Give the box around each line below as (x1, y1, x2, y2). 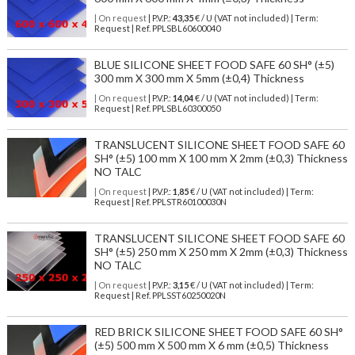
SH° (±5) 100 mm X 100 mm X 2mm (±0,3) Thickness (94, 151, 348, 166)
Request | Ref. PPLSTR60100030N (94, 197, 227, 208)
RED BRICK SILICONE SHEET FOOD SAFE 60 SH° (94, 325, 343, 339)
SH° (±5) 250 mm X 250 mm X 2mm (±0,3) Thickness (94, 245, 348, 259)
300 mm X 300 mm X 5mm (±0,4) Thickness (94, 71, 304, 86)
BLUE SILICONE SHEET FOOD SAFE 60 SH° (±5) (94, 58, 334, 72)
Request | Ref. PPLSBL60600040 (94, 23, 220, 34)
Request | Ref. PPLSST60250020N (94, 290, 226, 301)
